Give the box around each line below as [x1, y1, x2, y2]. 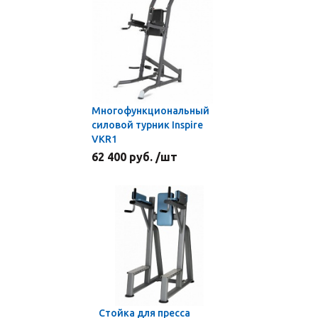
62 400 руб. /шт [92, 150, 177, 163]
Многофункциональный [92, 105, 209, 116]
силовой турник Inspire [92, 119, 203, 131]
